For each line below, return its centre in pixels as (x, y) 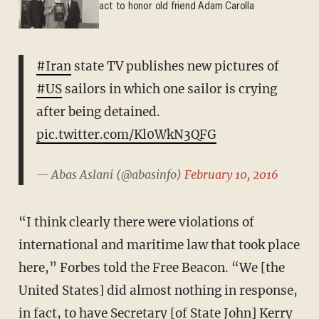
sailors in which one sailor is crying (169, 89)
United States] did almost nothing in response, (158, 290)
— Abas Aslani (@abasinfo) (110, 174)
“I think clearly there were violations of (136, 222)
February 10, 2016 (231, 174)
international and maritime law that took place (159, 245)
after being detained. (98, 111)
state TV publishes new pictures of (175, 66)
